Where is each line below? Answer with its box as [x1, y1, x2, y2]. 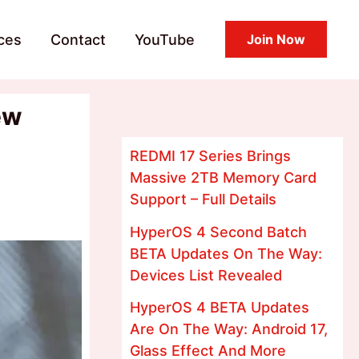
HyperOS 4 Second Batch [130, 223, 307, 240]
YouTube [135, 30, 195, 48]
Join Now [247, 31, 305, 47]
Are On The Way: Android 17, [130, 321, 328, 337]
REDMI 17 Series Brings [130, 147, 291, 164]
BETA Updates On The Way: [130, 244, 322, 262]
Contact [50, 30, 106, 48]
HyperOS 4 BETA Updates [130, 299, 309, 316]
